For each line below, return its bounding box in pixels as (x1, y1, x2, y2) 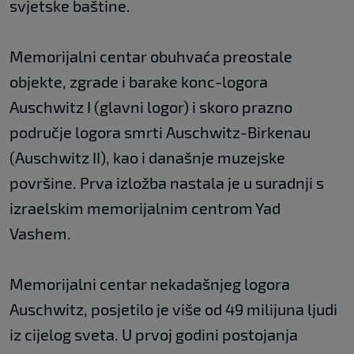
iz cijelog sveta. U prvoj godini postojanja (9, 324, 298, 344)
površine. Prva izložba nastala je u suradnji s (9, 172, 324, 192)
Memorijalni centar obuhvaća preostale (9, 46, 292, 66)
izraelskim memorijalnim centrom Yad (9, 198, 281, 217)
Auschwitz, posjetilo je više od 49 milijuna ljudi (9, 299, 337, 318)
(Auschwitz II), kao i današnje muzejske (9, 147, 285, 167)
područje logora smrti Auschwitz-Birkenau (9, 122, 311, 141)
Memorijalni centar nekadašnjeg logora (9, 273, 290, 293)
